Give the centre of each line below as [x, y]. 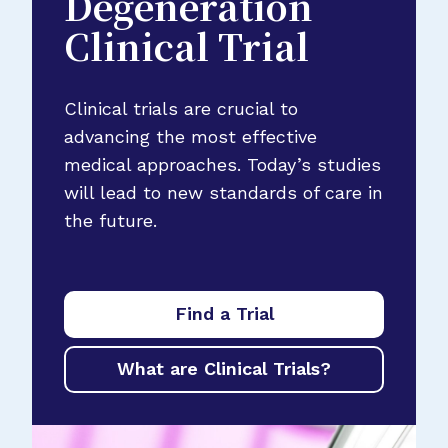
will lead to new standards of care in [223, 192]
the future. [110, 220]
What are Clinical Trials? [224, 369]
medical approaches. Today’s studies [222, 164]
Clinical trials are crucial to [181, 108]
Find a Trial [224, 314]
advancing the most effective [190, 136]
